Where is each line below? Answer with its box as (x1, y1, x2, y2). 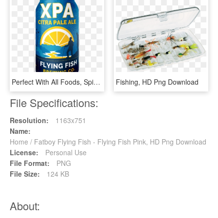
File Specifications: (10, 94, 98, 110)
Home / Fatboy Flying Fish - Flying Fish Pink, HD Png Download (10, 136, 206, 146)
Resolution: (10, 115, 49, 125)
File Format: (10, 158, 50, 168)
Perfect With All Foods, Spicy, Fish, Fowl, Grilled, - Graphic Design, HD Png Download (93, 76, 100, 87)
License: (10, 147, 38, 157)
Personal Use (43, 147, 87, 157)
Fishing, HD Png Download (116, 76, 199, 87)
